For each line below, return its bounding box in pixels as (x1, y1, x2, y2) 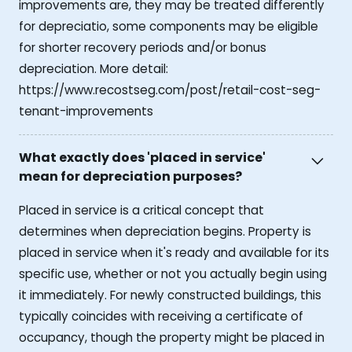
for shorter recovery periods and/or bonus (19, 39, 266, 57)
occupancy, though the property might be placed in (19, 328, 324, 346)
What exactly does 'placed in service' (19, 148, 266, 167)
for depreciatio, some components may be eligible (19, 18, 318, 35)
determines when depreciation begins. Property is (19, 222, 311, 240)
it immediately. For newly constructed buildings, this (19, 286, 321, 303)
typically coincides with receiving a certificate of (19, 307, 303, 324)
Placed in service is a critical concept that (19, 201, 264, 218)
